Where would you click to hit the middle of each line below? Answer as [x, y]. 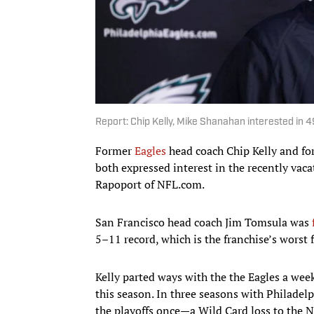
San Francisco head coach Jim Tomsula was [204, 222]
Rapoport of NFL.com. [150, 184]
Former [115, 150]
